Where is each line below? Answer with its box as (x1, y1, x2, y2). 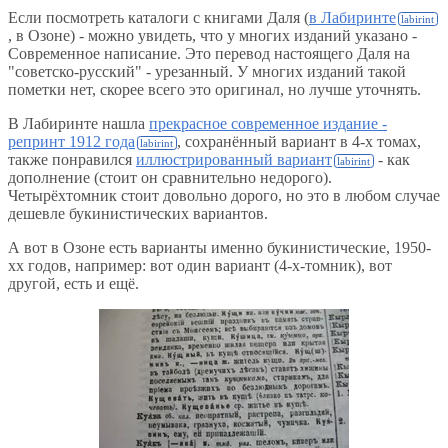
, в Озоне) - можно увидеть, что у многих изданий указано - (8, 27, 417, 45)
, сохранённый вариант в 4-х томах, (176, 133, 421, 151)
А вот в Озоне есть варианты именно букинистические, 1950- (8, 239, 431, 257)
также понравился (8, 151, 136, 169)
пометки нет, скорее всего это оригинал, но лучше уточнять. (8, 81, 421, 99)
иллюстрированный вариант (136, 151, 332, 169)
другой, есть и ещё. (8, 275, 139, 293)
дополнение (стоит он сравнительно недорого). (8, 169, 332, 187)
